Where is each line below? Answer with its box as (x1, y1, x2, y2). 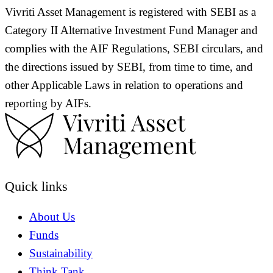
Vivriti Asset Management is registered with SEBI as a (5, 5, 256, 19)
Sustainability (29, 247, 93, 260)
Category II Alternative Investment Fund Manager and (5, 24, 258, 37)
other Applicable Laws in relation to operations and (5, 79, 243, 92)
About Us (29, 210, 75, 224)
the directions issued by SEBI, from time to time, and (5, 60, 253, 74)
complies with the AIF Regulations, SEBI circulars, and (5, 42, 263, 55)
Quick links (5, 178, 68, 194)
